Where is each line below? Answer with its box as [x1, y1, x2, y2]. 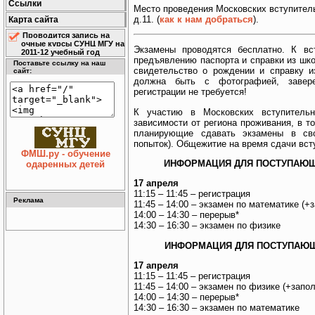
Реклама [13, 196, 44, 204]
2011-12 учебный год [21, 48, 100, 56]
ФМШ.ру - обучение [20, 148, 110, 160]
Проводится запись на [22, 31, 110, 39]
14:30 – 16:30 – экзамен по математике [134, 302, 300, 313]
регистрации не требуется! [134, 86, 247, 98]
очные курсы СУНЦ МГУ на [21, 39, 124, 48]
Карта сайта [8, 15, 58, 25]
